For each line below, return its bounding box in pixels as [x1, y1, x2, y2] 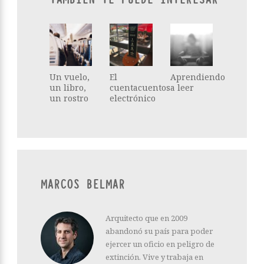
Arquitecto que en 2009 [105, 212, 187, 223]
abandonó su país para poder [105, 225, 213, 236]
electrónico [110, 92, 156, 104]
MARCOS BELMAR [41, 176, 125, 193]
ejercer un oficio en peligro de [105, 238, 214, 249]
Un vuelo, [49, 71, 90, 82]
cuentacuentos [110, 81, 171, 93]
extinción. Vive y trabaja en [105, 251, 203, 262]
